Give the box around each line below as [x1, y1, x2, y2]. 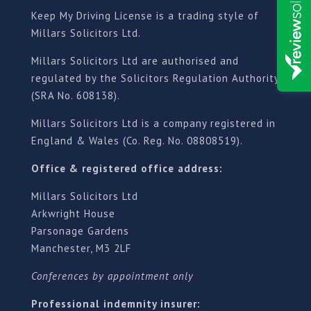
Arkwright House [31, 207, 115, 220]
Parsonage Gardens [31, 224, 129, 237]
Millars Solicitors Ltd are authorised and [31, 54, 239, 67]
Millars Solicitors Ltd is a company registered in [31, 117, 276, 130]
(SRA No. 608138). [31, 89, 120, 102]
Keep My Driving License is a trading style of [31, 9, 259, 22]
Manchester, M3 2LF [31, 242, 131, 255]
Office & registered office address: [31, 162, 223, 175]
